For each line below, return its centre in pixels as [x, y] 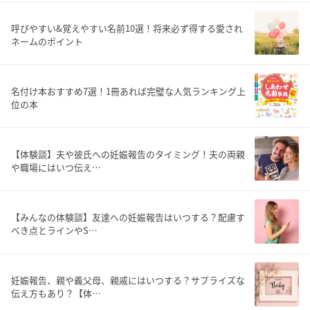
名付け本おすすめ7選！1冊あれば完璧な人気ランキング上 [128, 91]
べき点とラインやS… [54, 230]
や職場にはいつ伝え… [56, 167]
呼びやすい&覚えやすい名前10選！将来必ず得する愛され [127, 28]
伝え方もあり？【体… [56, 293]
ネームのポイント [47, 41]
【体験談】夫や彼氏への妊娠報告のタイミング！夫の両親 [128, 154]
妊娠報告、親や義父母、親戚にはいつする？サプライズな [128, 280]
